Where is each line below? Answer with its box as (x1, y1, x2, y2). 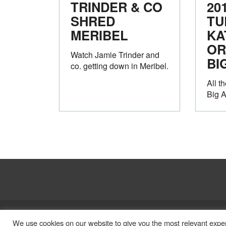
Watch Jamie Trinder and (71, 48, 159, 61)
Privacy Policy (85, 208, 125, 218)
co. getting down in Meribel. (71, 60, 168, 72)
